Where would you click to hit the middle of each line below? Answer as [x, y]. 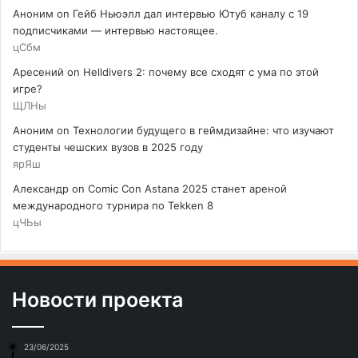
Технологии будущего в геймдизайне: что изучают [203, 131]
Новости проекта [97, 300]
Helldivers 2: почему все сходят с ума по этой [201, 72]
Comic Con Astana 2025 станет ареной [187, 189]
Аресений [38, 72]
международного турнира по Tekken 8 [113, 206]
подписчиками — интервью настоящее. [115, 31]
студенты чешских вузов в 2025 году [108, 147]
